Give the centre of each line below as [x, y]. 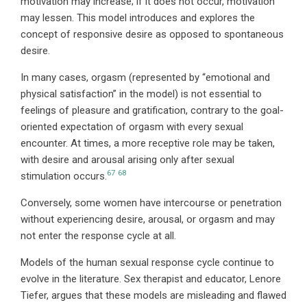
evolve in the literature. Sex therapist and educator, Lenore [151, 279]
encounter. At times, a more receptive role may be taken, [148, 143]
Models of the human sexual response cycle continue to [147, 262]
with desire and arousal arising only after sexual [127, 159]
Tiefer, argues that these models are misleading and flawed [153, 295]
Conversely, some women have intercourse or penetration [151, 202]
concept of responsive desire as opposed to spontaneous [152, 34]
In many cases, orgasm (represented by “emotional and [145, 77]
